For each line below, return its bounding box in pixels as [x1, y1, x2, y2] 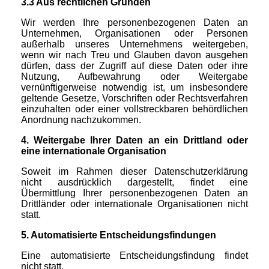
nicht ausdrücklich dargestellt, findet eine [21, 177, 248, 188]
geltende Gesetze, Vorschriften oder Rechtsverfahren [21, 93, 248, 104]
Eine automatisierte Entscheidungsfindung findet [21, 250, 248, 261]
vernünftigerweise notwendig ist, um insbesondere [21, 82, 248, 93]
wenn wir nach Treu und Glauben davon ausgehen [21, 50, 248, 61]
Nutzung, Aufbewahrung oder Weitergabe [21, 71, 248, 82]
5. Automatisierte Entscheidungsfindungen [21, 230, 216, 241]
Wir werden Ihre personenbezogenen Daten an [21, 17, 248, 28]
